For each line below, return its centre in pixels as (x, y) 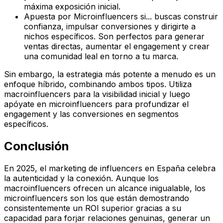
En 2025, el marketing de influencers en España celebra (110, 168)
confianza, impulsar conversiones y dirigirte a (110, 26)
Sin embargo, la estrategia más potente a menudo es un (110, 74)
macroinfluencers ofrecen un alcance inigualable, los (105, 188)
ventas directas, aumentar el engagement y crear (117, 46)
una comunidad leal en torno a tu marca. (101, 56)
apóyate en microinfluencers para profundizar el (96, 104)
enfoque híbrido (34, 84)
